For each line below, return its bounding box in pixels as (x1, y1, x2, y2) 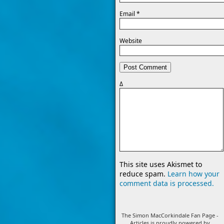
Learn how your (167, 169, 219, 179)
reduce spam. (119, 169, 167, 179)
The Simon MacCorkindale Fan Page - (121, 211, 218, 219)
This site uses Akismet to (119, 159, 202, 169)
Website (119, 36, 142, 45)
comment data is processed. (119, 178, 214, 188)
